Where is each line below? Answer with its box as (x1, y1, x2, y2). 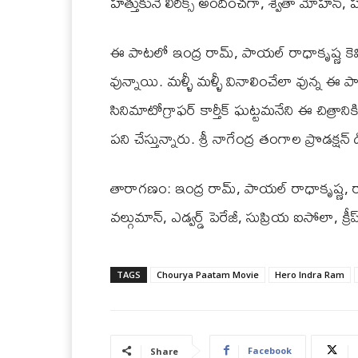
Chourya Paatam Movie (157, 268, 259, 280)
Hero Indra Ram (275, 268, 344, 280)
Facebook (248, 344, 292, 356)
